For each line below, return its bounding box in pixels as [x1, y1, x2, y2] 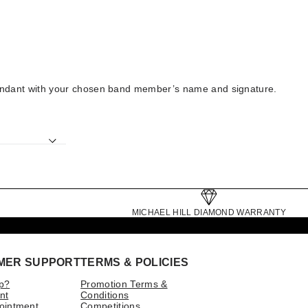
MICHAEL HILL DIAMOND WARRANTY [131, 208, 286, 218]
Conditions [80, 289, 129, 301]
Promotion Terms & [80, 278, 168, 290]
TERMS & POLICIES [80, 256, 189, 269]
